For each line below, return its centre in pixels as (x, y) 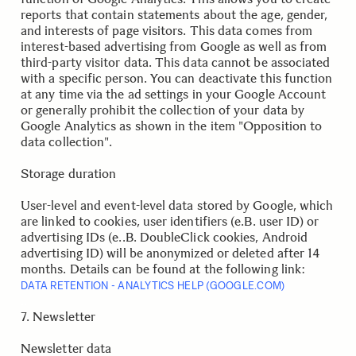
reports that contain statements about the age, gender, (174, 15)
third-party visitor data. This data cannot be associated (176, 62)
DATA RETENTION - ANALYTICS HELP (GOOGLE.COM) (153, 286)
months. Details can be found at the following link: (163, 269)
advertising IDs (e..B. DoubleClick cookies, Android (164, 237)
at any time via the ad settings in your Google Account (174, 94)
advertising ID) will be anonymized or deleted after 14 (170, 253)
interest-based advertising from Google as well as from (174, 46)
